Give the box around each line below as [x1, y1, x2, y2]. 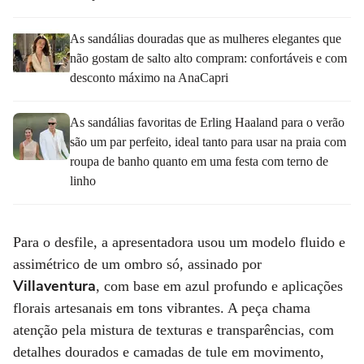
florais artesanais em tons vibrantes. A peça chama [13, 299, 310, 316]
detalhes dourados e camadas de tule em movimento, [13, 343, 324, 360]
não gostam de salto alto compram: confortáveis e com [70, 50, 347, 65]
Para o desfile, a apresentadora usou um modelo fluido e [13, 233, 345, 250]
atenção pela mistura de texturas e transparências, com [13, 321, 334, 338]
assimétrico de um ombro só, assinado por [13, 255, 262, 272]
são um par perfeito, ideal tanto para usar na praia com [70, 134, 346, 149]
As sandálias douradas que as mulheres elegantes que [70, 31, 341, 45]
